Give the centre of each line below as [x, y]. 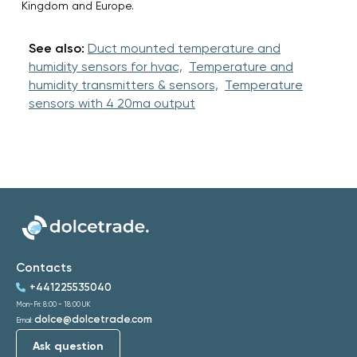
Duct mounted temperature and [184, 48]
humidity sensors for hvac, [106, 66]
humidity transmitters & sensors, [124, 84]
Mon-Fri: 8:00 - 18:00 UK [53, 304]
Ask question [68, 346]
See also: [57, 48]
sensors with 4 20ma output [112, 103]
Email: [25, 320]
